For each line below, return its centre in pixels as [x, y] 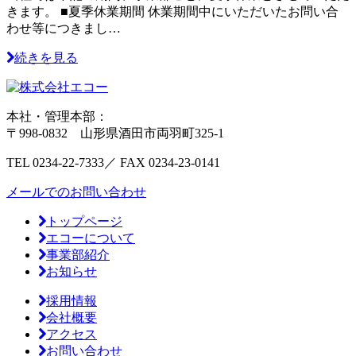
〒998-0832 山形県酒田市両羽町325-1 [115, 133]
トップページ [84, 222]
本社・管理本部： [57, 117]
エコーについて [91, 238]
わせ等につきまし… [64, 29]
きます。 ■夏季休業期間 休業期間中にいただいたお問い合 [172, 12]
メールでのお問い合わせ [76, 192]
